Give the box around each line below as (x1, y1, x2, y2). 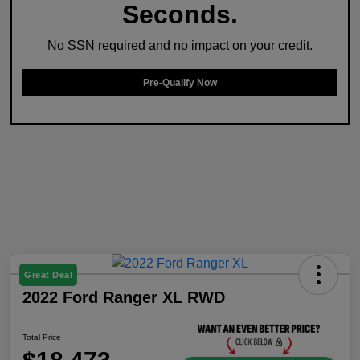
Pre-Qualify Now (143, 77, 217, 89)
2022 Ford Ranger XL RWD (22, 288, 225, 307)
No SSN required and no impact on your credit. (47, 39, 313, 53)
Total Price (22, 332, 61, 342)
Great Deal (24, 270, 72, 280)
